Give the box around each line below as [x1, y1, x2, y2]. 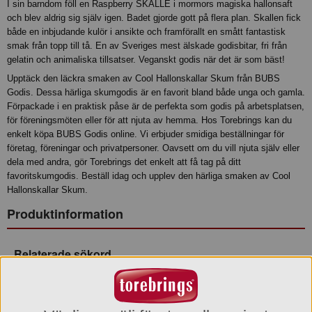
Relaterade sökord [14, 245, 111, 262]
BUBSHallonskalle [14, 276, 88, 287]
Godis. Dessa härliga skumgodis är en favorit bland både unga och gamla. [7, 86, 305, 97]
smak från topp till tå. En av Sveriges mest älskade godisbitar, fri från [7, 40, 287, 52]
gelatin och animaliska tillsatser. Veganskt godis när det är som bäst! [7, 54, 285, 65]
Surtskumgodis [14, 289, 75, 300]
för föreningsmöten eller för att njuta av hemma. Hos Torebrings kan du [7, 114, 292, 125]
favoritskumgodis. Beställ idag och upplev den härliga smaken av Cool [7, 170, 290, 181]
